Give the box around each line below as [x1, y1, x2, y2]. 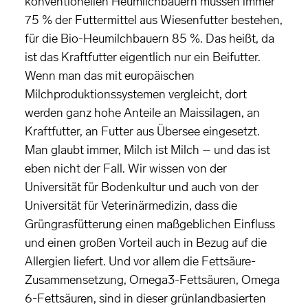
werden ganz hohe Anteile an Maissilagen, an [25, 105, 260, 121]
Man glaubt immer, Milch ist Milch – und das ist [25, 142, 270, 158]
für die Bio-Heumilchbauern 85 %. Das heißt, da [25, 31, 274, 47]
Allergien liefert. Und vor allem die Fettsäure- [25, 254, 256, 269]
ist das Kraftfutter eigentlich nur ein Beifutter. [25, 49, 261, 65]
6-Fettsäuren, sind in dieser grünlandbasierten [25, 291, 266, 307]
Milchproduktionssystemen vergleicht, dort [25, 87, 247, 102]
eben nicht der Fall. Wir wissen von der [25, 161, 227, 177]
